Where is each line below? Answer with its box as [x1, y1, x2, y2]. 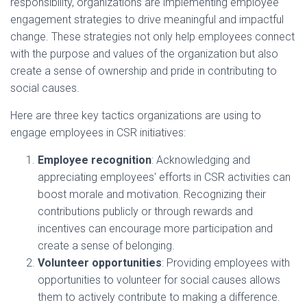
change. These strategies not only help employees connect [10, 30, 295, 44]
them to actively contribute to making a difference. [38, 291, 280, 304]
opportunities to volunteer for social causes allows [38, 273, 280, 287]
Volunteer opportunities [38, 256, 162, 270]
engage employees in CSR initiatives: [10, 126, 186, 140]
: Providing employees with [162, 256, 290, 270]
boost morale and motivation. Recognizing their [38, 188, 266, 201]
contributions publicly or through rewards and [38, 205, 253, 219]
